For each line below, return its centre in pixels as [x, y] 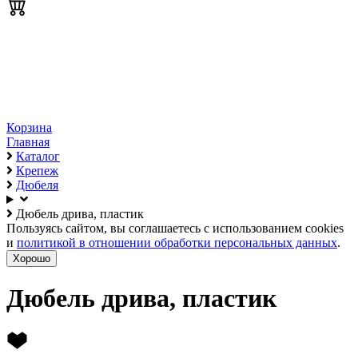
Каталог [38, 156]
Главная [28, 142]
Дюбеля [37, 185]
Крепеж [37, 171]
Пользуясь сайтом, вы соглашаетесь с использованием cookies [175, 228]
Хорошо [32, 259]
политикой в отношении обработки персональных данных [177, 243]
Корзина [29, 127]
